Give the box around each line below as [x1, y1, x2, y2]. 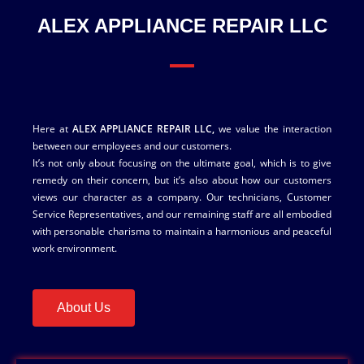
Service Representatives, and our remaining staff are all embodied [32, 207, 331, 221]
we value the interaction [214, 122, 332, 136]
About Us [57, 301, 110, 314]
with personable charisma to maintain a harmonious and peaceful [32, 224, 331, 238]
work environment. [32, 241, 117, 255]
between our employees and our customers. [32, 139, 232, 153]
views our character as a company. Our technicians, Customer [32, 190, 331, 204]
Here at [32, 122, 72, 136]
